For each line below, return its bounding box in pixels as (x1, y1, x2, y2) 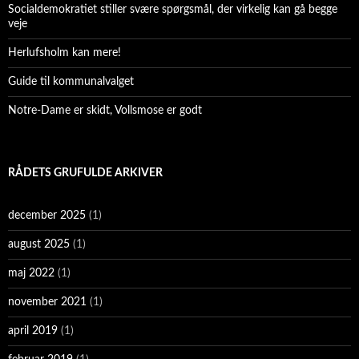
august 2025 (8, 239, 70, 251)
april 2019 (8, 325, 58, 337)
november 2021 (8, 296, 87, 309)
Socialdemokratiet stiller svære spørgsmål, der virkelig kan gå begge (8, 4, 337, 16)
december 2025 (8, 210, 86, 222)
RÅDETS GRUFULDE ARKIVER (8, 167, 163, 179)
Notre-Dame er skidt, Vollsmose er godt (8, 105, 202, 117)
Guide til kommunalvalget (8, 76, 134, 88)
